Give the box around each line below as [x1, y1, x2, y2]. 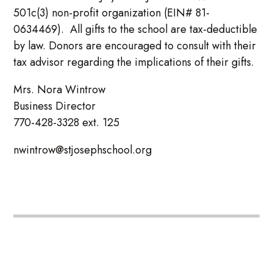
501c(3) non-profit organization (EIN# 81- [13, 4, 210, 21]
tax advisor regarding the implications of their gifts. [13, 54, 255, 70]
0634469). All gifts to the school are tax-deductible [13, 21, 258, 37]
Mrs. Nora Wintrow [13, 81, 143, 97]
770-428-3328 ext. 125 [13, 114, 138, 130]
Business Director [13, 97, 96, 114]
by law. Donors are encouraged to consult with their [13, 37, 257, 54]
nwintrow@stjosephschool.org [13, 141, 155, 158]
